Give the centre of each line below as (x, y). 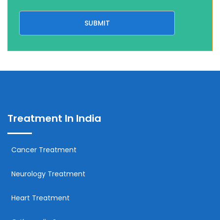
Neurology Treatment (48, 174)
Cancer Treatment (44, 150)
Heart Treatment (41, 198)
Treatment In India (54, 118)
